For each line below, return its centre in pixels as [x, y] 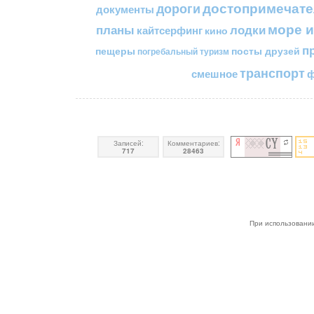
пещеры [115, 51]
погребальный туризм [183, 52]
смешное [214, 74]
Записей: [128, 143]
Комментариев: [193, 143]
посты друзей [266, 51]
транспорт [272, 73]
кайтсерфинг [169, 30]
